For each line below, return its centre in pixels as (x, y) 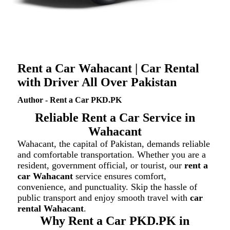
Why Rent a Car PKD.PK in (115, 221)
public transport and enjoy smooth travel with (103, 197)
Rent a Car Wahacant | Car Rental (108, 68)
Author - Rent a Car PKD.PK (69, 100)
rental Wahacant (50, 208)
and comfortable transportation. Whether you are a (111, 154)
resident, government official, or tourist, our (101, 165)
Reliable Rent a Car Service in (115, 117)
